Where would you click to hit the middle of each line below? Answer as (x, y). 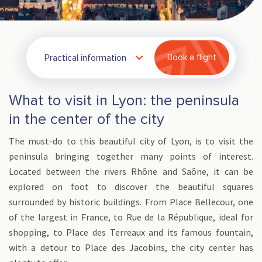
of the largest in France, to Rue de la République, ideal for (131, 217)
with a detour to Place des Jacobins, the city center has (131, 247)
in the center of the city (87, 119)
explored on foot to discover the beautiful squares (131, 187)
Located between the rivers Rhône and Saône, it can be (131, 171)
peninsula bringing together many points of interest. (131, 156)
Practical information (85, 58)
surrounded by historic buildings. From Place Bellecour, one (131, 202)
